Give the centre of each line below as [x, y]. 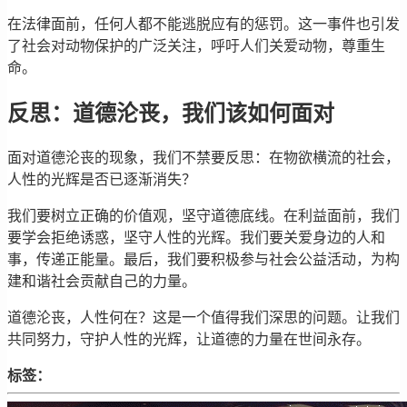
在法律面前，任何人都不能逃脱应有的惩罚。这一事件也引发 [203, 25]
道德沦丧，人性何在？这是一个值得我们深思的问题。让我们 [203, 318]
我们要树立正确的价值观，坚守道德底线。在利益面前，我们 [203, 216]
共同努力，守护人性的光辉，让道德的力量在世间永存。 [189, 340]
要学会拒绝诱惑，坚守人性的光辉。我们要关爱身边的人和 [196, 238]
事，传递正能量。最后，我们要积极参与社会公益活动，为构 [203, 260]
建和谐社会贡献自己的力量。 [102, 282]
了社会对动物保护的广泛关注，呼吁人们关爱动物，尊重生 [196, 46]
